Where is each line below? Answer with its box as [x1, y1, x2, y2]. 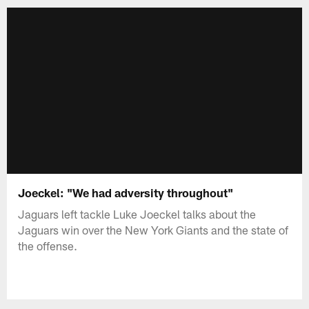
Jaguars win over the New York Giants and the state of [18, 222, 289, 237]
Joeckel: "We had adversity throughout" [18, 185, 234, 199]
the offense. [18, 238, 78, 252]
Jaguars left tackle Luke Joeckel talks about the [18, 206, 257, 221]
